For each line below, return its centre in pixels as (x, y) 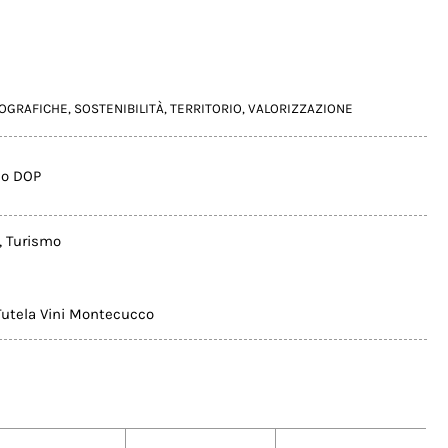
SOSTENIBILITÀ (119, 109)
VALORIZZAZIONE (300, 109)
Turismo (33, 240)
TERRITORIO (206, 109)
